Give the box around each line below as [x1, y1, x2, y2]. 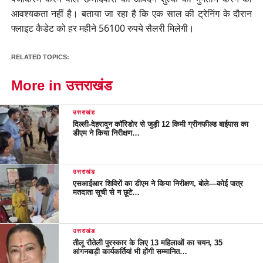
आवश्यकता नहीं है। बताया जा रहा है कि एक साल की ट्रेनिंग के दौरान [11, 6, 252, 20]
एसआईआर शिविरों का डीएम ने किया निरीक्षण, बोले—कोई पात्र [73, 178, 244, 188]
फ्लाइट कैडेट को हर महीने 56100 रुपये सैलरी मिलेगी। [11, 21, 194, 35]
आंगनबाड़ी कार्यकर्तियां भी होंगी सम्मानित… [73, 247, 188, 256]
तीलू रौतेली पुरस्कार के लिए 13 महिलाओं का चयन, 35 [73, 238, 223, 247]
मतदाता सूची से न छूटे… [73, 187, 140, 197]
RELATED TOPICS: [11, 53, 69, 60]
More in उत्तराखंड [11, 77, 112, 93]
